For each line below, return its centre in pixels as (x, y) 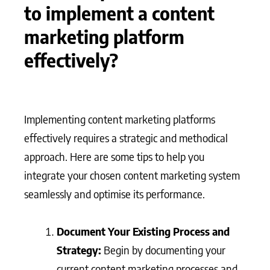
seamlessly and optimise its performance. (115, 193)
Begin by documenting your (165, 250)
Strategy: (80, 250)
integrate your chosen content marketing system (132, 175)
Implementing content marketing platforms (120, 119)
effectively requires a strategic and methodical (126, 137)
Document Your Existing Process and (143, 231)
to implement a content (119, 13)
